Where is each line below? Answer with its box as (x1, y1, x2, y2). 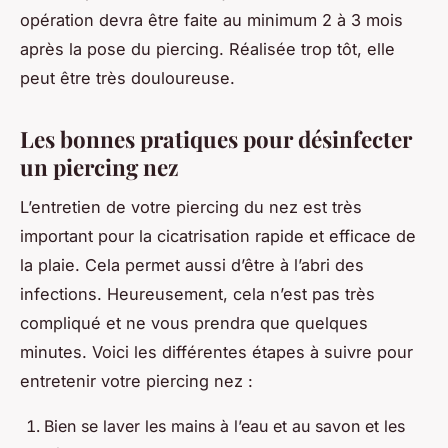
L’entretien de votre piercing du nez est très (20, 197, 362, 218)
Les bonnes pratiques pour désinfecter (20, 123, 412, 154)
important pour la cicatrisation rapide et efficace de (20, 226, 416, 247)
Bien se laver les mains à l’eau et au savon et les (44, 416, 405, 437)
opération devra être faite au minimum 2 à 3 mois (20, 9, 403, 30)
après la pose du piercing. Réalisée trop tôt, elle (20, 38, 395, 59)
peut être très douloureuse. (20, 67, 235, 88)
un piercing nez (20, 151, 179, 182)
